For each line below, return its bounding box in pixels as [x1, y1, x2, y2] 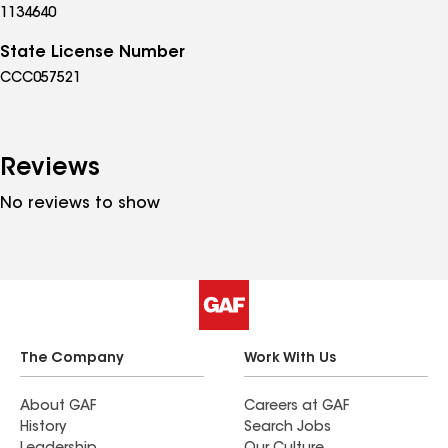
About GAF [20, 400, 96, 414]
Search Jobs [244, 421, 331, 435]
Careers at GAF [244, 400, 349, 414]
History [20, 421, 66, 435]
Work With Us [244, 352, 336, 366]
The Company [20, 352, 124, 366]
